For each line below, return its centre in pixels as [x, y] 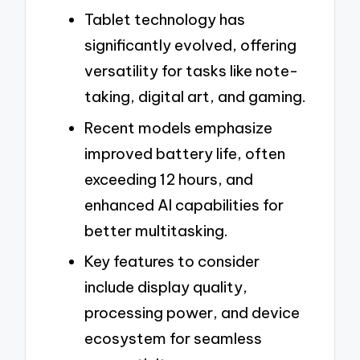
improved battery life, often [185, 153]
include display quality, [166, 287]
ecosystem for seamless [173, 339]
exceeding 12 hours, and [169, 179]
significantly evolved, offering [190, 45]
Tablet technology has [165, 20]
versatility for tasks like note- [191, 71]
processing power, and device [192, 313]
